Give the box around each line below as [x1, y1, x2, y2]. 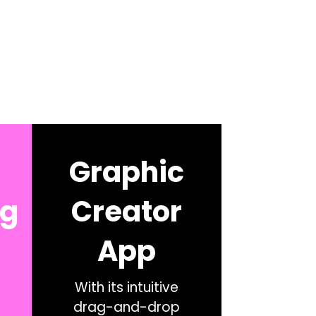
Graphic [68, 152, 184, 192]
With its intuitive [74, 278, 178, 297]
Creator [71, 192, 182, 231]
